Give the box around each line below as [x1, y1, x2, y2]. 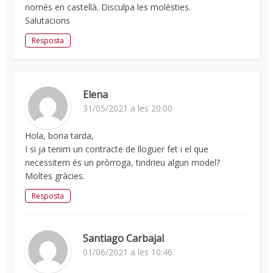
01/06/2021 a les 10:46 [83, 246, 173, 258]
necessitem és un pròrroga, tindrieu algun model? [25, 156, 221, 168]
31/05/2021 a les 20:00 [83, 102, 173, 114]
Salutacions [25, 14, 71, 26]
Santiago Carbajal [83, 231, 165, 245]
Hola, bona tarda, [25, 129, 94, 141]
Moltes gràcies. [25, 169, 85, 182]
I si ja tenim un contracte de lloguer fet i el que [25, 143, 209, 155]
